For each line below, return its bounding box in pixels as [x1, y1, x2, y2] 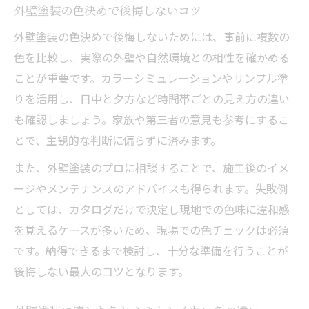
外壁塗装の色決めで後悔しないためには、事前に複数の [14, 28, 290, 45]
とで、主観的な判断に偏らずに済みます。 [14, 131, 221, 148]
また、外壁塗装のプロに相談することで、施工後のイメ [14, 159, 289, 176]
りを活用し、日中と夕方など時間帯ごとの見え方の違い [14, 90, 290, 107]
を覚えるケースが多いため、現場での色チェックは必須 [14, 221, 289, 238]
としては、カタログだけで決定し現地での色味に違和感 [14, 200, 290, 217]
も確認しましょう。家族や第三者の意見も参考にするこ [14, 110, 289, 128]
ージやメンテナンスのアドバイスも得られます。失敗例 [14, 179, 288, 197]
